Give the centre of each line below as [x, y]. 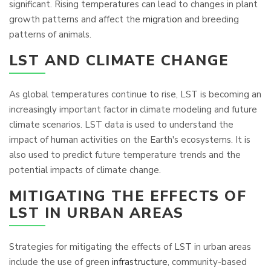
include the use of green [60, 262]
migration [162, 19]
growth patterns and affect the [76, 19]
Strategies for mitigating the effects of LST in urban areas [130, 247]
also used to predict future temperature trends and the [125, 155]
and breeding [211, 19]
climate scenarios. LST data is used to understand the [121, 125]
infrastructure [140, 262]
